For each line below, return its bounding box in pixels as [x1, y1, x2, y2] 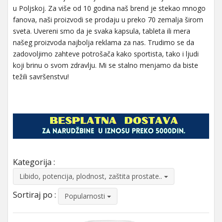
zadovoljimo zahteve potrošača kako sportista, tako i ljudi [13, 49, 199, 58]
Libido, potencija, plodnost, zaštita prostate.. [19, 171, 164, 181]
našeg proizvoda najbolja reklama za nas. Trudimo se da [13, 38, 194, 47]
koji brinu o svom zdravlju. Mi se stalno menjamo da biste [13, 60, 198, 70]
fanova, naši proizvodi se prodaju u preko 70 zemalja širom [13, 15, 203, 24]
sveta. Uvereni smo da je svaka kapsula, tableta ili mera [13, 26, 190, 36]
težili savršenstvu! [13, 72, 69, 81]
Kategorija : [13, 156, 55, 167]
